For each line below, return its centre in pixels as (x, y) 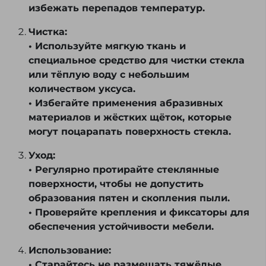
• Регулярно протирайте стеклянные (124, 170)
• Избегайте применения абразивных (126, 103)
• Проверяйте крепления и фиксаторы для (139, 213)
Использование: (70, 251)
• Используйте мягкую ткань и (107, 46)
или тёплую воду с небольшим (109, 75)
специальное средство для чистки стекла (137, 61)
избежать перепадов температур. (117, 8)
